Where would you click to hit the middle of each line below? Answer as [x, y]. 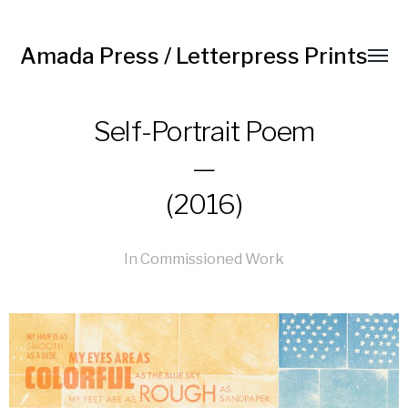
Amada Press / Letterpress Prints [194, 56]
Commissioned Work [212, 259]
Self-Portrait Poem [204, 131]
